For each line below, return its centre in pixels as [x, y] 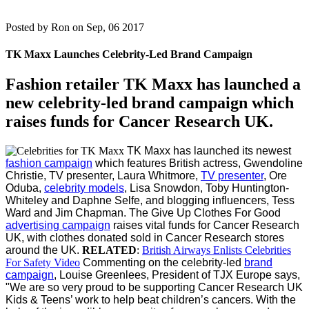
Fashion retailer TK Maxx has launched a [153, 84]
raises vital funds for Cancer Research [205, 226]
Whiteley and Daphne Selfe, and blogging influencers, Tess [150, 201]
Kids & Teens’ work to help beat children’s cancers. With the [151, 300]
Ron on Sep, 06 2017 [98, 27]
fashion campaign [49, 163]
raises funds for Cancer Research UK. [139, 122]
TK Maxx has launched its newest [209, 151]
